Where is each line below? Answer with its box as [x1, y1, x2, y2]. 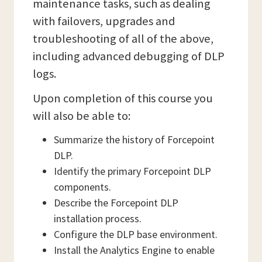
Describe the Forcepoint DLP [54, 196, 178, 209]
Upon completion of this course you [33, 91, 213, 106]
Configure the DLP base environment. [54, 227, 218, 241]
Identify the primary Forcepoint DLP [54, 164, 211, 178]
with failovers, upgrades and [33, 13, 175, 29]
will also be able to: [33, 108, 130, 123]
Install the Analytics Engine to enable [54, 243, 215, 257]
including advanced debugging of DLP [33, 49, 225, 64]
